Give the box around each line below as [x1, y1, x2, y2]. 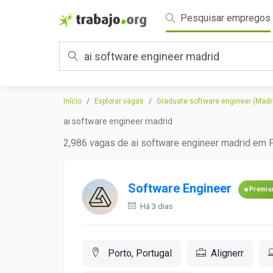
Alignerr [211, 247, 244, 259]
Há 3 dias [138, 202, 173, 211]
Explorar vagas [94, 97, 144, 105]
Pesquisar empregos [178, 12, 271, 24]
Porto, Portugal [105, 247, 172, 259]
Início [63, 97, 82, 105]
